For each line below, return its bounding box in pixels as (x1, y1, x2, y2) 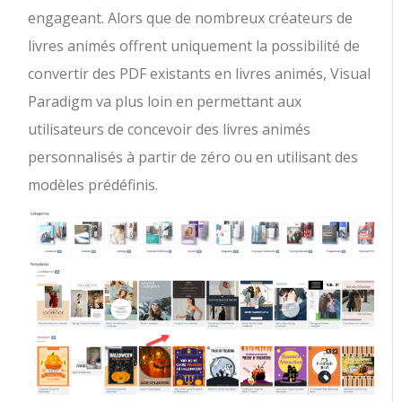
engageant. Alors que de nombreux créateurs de (28, 7, 354, 28)
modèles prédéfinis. (28, 174, 159, 195)
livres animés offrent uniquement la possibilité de (28, 35, 361, 56)
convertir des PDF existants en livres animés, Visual (28, 63, 371, 83)
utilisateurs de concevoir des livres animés (28, 118, 311, 139)
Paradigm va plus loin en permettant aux (28, 91, 302, 111)
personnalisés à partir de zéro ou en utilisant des (28, 146, 359, 167)
